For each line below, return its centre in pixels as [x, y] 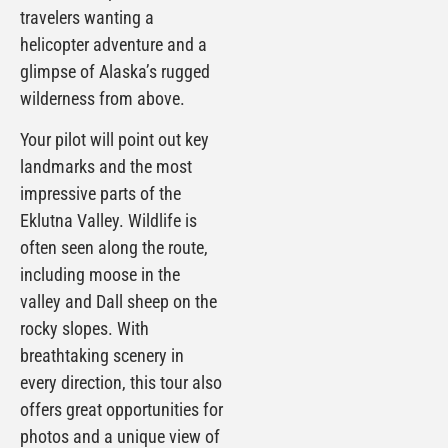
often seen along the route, [114, 248]
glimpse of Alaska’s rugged [115, 71]
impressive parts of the [100, 194]
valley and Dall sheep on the [118, 302]
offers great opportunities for [121, 410]
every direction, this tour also [121, 383]
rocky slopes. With [84, 329]
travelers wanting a [87, 17]
